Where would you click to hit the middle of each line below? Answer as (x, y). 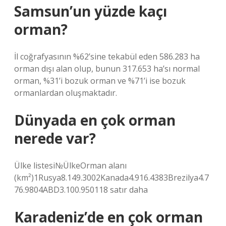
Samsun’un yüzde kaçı (91, 11)
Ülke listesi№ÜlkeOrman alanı (70, 165)
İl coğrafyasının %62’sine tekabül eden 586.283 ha (107, 56)
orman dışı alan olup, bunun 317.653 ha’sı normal (107, 69)
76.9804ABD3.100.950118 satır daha (81, 190)
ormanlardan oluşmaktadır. (66, 93)
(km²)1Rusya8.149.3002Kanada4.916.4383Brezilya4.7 (111, 178)
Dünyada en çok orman (95, 120)
